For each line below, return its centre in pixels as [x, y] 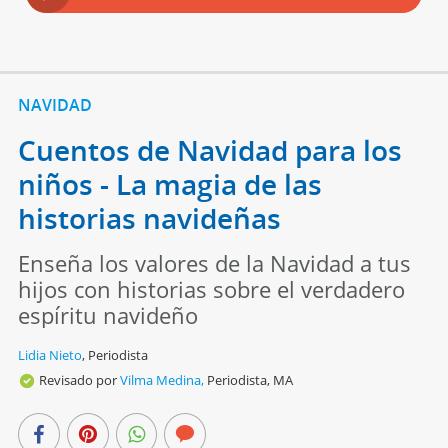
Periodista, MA [249, 380]
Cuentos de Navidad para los [209, 150]
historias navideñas [149, 218]
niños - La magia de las [169, 184]
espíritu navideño [107, 315]
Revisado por [79, 380]
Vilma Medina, [161, 380]
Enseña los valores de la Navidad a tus [214, 263]
